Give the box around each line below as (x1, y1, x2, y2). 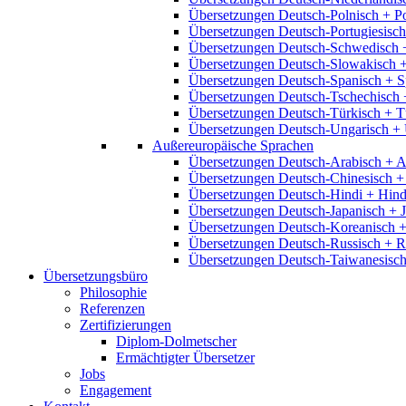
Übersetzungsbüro (43, 268, 148, 284)
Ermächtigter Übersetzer (116, 350, 255, 365)
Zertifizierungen (80, 317, 171, 333)
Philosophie (80, 285, 147, 300)
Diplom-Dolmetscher (116, 333, 237, 349)
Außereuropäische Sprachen (152, 138, 314, 153)
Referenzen (80, 301, 145, 316)
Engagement (80, 382, 151, 398)
